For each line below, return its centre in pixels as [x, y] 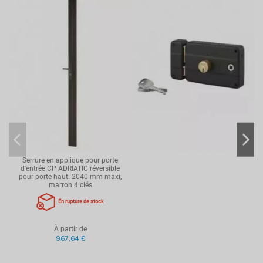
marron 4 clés [70, 185]
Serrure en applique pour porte [70, 161]
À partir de [70, 229]
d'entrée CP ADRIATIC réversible [70, 169]
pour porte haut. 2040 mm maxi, [70, 177]
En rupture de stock [81, 202]
